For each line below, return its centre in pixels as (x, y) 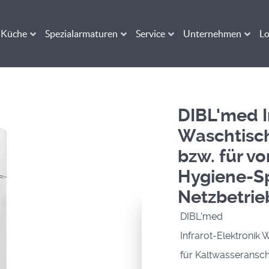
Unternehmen (212, 34)
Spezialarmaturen (81, 34)
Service (150, 34)
